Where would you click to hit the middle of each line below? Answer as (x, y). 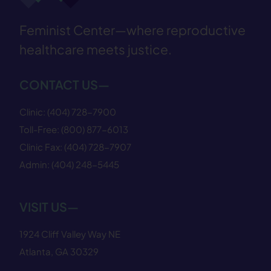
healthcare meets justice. (96, 49)
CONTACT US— (64, 84)
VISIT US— (49, 207)
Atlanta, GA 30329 (59, 252)
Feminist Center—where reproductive (132, 30)
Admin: (35, 164)
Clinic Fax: (42, 146)
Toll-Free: (40, 129)
